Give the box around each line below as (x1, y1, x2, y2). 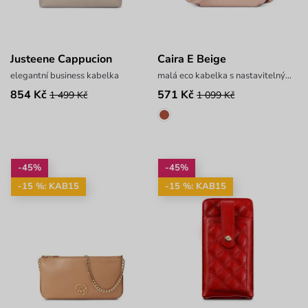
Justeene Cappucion (10, 52, 112, 67)
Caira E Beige (157, 52, 226, 67)
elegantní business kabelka (10, 69, 119, 82)
